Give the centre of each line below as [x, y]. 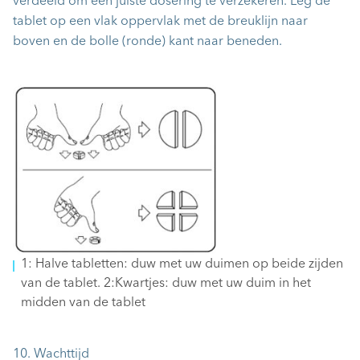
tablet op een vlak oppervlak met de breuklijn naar [160, 21]
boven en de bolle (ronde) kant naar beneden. [147, 41]
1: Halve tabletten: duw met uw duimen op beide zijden [182, 265]
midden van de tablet [83, 303]
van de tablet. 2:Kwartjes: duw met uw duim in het [166, 284]
